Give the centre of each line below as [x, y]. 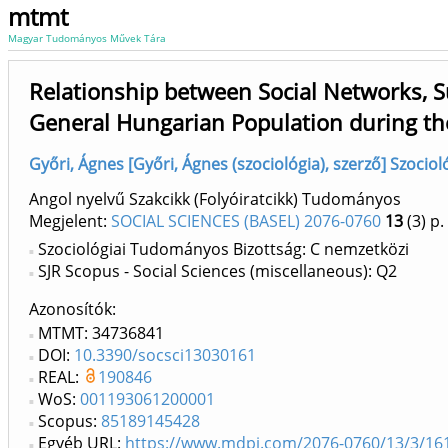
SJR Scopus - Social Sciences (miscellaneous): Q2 [217, 271]
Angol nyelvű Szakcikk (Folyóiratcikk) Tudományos [215, 199]
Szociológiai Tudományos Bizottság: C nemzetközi [223, 249]
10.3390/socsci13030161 [165, 355]
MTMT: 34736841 [101, 333]
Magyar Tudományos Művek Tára [87, 38]
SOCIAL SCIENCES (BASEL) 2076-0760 [246, 221]
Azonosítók [70, 309]
